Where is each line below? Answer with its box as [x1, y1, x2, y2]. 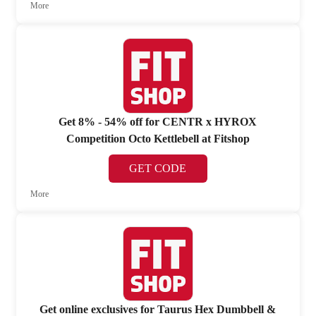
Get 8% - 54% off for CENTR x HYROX [59, 115, 257, 128]
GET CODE [129, 162, 187, 174]
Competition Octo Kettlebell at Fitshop [66, 132, 250, 145]
